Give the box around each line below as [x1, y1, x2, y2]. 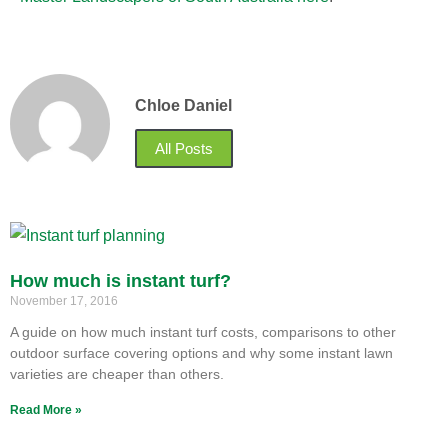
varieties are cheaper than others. [10, 366, 224, 383]
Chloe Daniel [135, 97, 232, 115]
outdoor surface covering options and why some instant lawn [10, 345, 393, 362]
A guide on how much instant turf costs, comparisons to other [10, 324, 396, 341]
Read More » [10, 403, 82, 418]
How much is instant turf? [10, 271, 231, 292]
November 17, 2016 [10, 294, 118, 309]
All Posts [155, 139, 213, 157]
